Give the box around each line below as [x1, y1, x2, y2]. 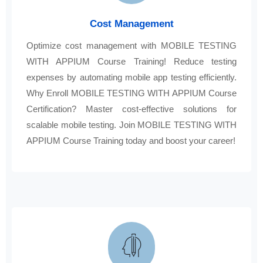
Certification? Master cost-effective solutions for [26, 104, 237, 114]
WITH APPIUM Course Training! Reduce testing [26, 56, 237, 67]
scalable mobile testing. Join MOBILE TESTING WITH [26, 120, 237, 130]
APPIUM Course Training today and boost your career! [26, 136, 235, 146]
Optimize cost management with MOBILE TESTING [26, 41, 237, 51]
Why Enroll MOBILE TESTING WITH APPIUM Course [26, 88, 237, 99]
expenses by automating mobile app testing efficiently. [26, 72, 237, 83]
